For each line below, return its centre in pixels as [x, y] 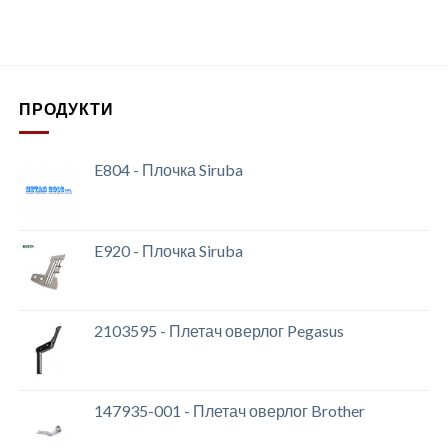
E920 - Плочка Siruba [168, 251]
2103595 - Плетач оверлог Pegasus [218, 331]
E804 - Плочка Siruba [168, 170]
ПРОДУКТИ [66, 108]
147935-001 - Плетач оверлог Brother [229, 411]
